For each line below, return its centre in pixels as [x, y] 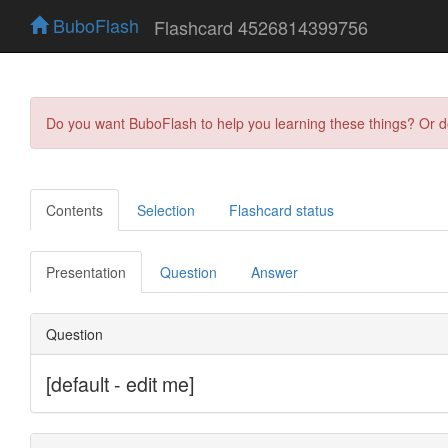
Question [188, 271]
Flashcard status [281, 209]
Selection [166, 209]
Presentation [86, 271]
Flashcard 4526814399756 [261, 26]
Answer [274, 271]
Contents [74, 209]
